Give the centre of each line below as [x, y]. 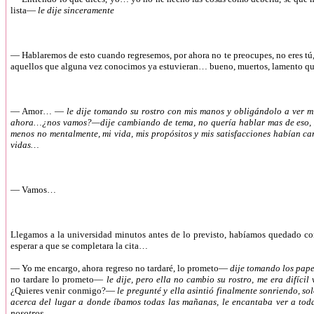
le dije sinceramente [76, 10]
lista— [24, 10]
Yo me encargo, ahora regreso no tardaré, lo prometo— [126, 268]
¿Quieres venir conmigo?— [63, 291]
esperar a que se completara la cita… [79, 246]
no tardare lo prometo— [57, 279]
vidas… [25, 145]
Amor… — [42, 111]
